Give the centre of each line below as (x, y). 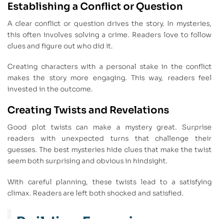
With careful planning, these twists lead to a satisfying (109, 182)
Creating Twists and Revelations (88, 110)
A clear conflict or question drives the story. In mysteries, (109, 23)
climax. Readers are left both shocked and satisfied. (96, 193)
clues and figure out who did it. (60, 46)
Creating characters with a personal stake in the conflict (109, 67)
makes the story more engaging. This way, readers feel (109, 78)
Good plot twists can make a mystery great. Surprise (109, 127)
